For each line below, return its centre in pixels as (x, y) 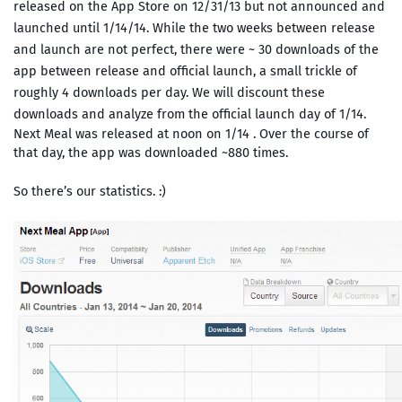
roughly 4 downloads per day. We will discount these (169, 93)
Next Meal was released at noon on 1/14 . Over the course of (191, 134)
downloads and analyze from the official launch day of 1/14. (191, 114)
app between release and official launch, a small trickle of (185, 71)
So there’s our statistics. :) (89, 192)
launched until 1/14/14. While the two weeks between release (194, 28)
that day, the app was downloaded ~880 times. (150, 153)
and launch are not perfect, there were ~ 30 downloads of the (196, 50)
